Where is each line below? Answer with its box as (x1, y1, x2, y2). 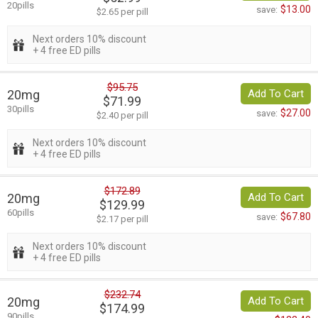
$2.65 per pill (96, 6, 148, 18)
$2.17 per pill (96, 214, 148, 225)
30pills (7, 104, 34, 115)
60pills (7, 207, 34, 219)
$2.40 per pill (96, 110, 148, 121)
